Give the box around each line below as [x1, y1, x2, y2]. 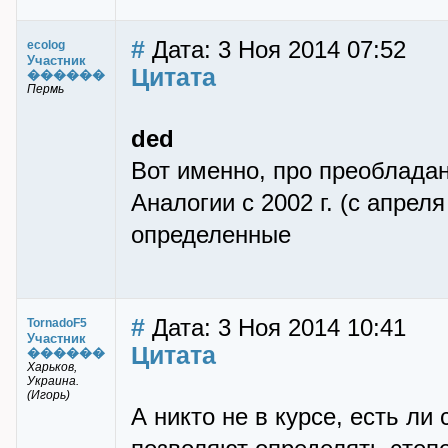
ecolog [27, 38, 65, 52]
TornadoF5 [27, 316, 87, 330]
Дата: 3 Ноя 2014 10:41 [145, 315, 406, 341]
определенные [131, 222, 291, 248]
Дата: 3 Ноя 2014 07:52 [145, 37, 406, 63]
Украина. [27, 374, 79, 388]
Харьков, [27, 360, 77, 374]
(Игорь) [27, 388, 70, 402]
